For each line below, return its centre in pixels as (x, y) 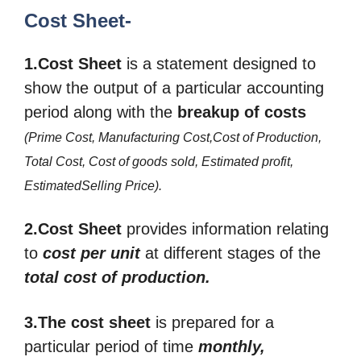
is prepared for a (212, 322)
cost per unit (91, 253)
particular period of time (111, 346)
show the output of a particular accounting (174, 87)
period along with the (101, 112)
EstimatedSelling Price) (91, 185)
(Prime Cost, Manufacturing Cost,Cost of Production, (173, 137)
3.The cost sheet (87, 322)
